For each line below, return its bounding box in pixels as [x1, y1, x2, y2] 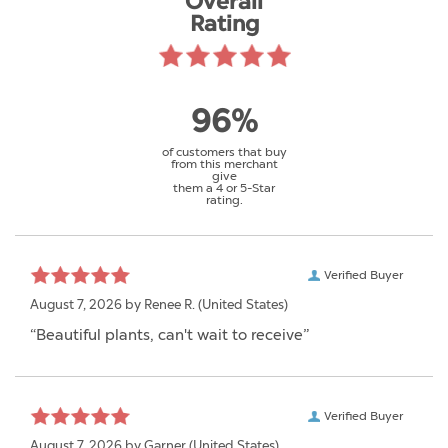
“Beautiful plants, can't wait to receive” [30, 325, 309, 344]
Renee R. [144, 296, 195, 312]
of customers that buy [161, 144, 287, 159]
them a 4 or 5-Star [173, 180, 275, 195]
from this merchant [170, 156, 278, 171]
